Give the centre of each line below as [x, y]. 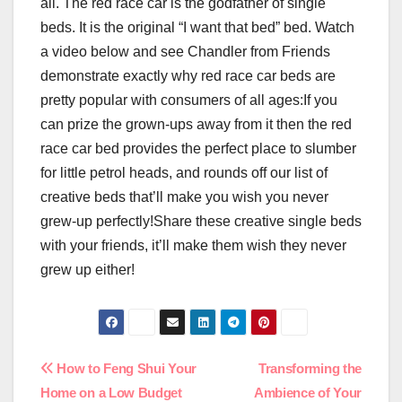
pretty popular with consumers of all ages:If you [189, 100]
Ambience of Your [307, 392]
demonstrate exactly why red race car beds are [188, 76]
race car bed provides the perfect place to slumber [198, 149]
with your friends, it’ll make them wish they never [193, 246]
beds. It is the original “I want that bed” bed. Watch [197, 28]
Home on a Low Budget [111, 392]
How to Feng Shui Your [125, 368]
